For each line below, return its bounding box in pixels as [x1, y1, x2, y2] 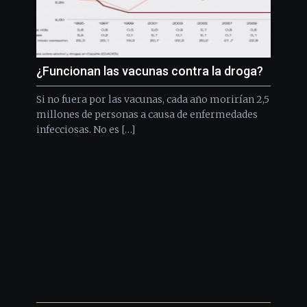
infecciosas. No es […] [36, 123, 136, 136]
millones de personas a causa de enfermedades [36, 108, 258, 121]
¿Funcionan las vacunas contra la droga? [36, 63, 264, 78]
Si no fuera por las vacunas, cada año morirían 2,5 [36, 93, 270, 106]
